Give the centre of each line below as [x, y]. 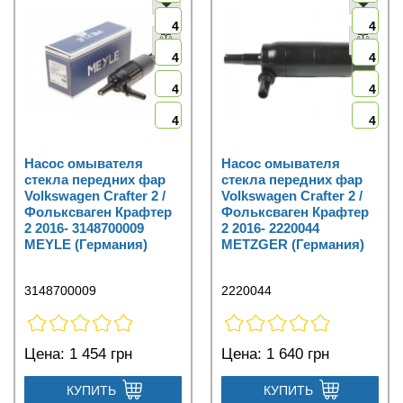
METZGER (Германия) [293, 245]
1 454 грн [99, 354]
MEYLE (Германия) [86, 245]
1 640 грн [296, 354]
